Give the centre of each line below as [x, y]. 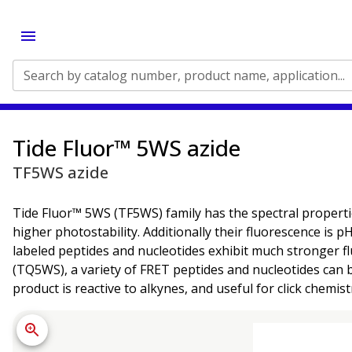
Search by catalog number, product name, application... [184, 75]
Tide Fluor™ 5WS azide [126, 148]
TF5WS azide [60, 172]
